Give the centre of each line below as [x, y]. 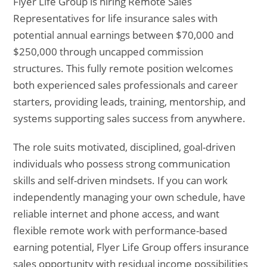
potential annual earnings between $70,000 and [124, 35]
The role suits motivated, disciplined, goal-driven [125, 147]
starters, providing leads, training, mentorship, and [130, 102]
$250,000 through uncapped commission [108, 52]
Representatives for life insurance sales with [116, 18]
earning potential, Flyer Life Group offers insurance [131, 247]
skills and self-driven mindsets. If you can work [121, 180]
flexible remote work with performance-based [120, 230]
